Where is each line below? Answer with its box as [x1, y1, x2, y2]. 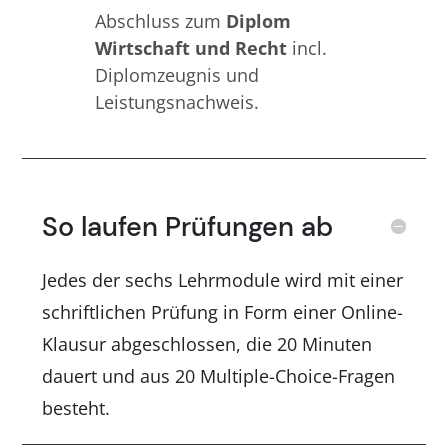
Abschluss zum [95, 8, 227, 33]
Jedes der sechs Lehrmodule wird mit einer [42, 267, 404, 292]
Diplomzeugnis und [95, 62, 260, 87]
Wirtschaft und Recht [95, 35, 293, 60]
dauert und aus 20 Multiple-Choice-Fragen [42, 363, 396, 388]
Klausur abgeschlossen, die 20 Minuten [42, 331, 373, 356]
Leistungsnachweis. [95, 89, 260, 114]
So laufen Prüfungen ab [42, 208, 334, 244]
